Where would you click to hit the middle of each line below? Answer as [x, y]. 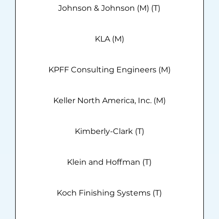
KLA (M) [109, 39]
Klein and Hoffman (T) [109, 162]
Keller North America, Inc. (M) [109, 101]
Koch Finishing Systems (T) [109, 193]
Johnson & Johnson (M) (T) [109, 8]
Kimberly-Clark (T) [109, 131]
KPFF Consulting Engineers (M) [109, 70]
